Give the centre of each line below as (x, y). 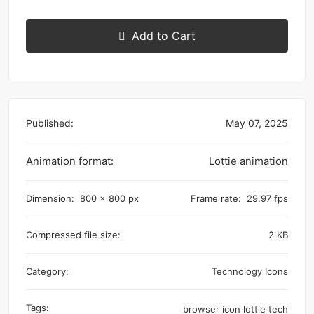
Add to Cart (164, 35)
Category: (47, 271)
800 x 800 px (109, 198)
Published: (50, 123)
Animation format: (70, 161)
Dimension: (50, 198)
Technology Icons (250, 271)
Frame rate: (216, 198)
